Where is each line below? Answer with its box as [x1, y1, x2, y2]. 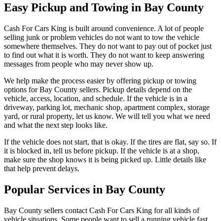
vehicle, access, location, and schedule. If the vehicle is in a [4, 94, 187, 103]
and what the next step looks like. [4, 120, 108, 129]
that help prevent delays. [4, 164, 79, 173]
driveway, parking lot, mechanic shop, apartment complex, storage [4, 103, 210, 111]
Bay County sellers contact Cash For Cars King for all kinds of [4, 206, 199, 215]
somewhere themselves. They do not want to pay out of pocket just [4, 41, 212, 50]
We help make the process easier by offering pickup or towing [4, 76, 196, 85]
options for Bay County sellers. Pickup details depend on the [4, 85, 192, 94]
